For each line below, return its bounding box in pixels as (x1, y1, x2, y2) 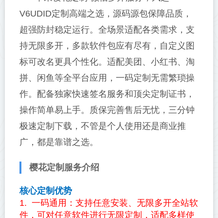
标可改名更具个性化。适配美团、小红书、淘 (19, 57, 195, 67)
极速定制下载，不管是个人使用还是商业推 (19, 121, 186, 131)
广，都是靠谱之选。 (19, 137, 98, 147)
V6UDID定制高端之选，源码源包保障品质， (19, 9, 192, 18)
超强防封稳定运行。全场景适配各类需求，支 (19, 25, 195, 35)
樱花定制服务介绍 (29, 163, 99, 172)
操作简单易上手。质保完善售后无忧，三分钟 (19, 105, 195, 115)
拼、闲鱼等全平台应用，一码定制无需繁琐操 (19, 73, 195, 83)
